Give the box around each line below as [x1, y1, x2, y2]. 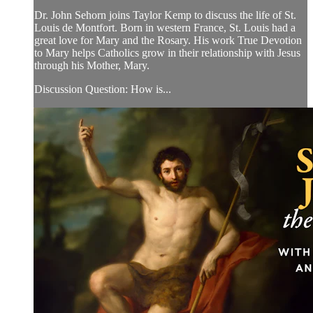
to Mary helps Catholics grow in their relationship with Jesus [34, 47, 300, 59]
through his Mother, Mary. [34, 59, 150, 72]
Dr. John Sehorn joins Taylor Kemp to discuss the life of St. [34, 9, 296, 22]
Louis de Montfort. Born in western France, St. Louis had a [34, 22, 296, 34]
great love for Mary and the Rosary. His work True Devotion [34, 34, 302, 47]
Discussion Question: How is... [34, 83, 171, 96]
